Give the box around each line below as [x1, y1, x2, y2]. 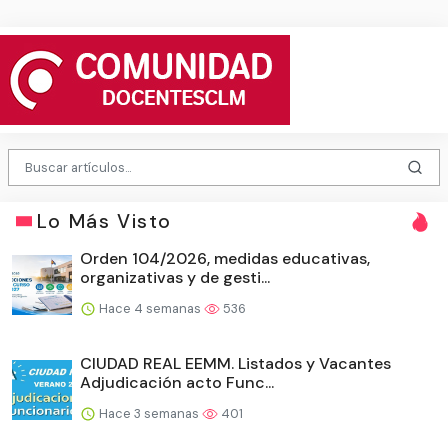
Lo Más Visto [36, 208, 172, 234]
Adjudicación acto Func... [80, 371, 274, 393]
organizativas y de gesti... [80, 266, 270, 288]
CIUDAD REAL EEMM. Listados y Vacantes [80, 352, 391, 374]
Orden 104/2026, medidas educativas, [80, 247, 370, 269]
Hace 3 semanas [96, 404, 202, 422]
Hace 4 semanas [96, 299, 204, 317]
